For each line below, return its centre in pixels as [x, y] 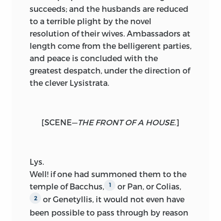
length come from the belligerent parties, [110, 45]
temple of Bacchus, [67, 186]
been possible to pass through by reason [109, 212]
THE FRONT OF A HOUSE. [127, 122]
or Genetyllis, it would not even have [113, 199]
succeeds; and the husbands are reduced [109, 8]
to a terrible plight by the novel [91, 21]
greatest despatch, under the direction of [110, 70]
